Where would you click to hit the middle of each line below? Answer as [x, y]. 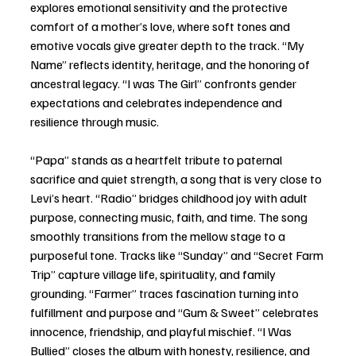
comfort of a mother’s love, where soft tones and [161, 26]
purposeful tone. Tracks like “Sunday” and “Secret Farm [178, 255]
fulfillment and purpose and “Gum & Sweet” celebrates [176, 312]
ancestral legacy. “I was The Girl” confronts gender [164, 83]
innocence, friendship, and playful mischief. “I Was [162, 331]
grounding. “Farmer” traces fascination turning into [166, 293]
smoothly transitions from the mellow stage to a [159, 236]
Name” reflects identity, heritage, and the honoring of [171, 64]
